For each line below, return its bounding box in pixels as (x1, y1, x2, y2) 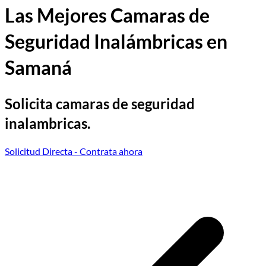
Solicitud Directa (5, 145, 72, 157)
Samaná (5, 56, 72, 80)
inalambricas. (5, 114, 90, 132)
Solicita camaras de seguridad (5, 94, 195, 112)
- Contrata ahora (72, 145, 142, 157)
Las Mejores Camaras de (5, 4, 210, 27)
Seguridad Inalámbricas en (5, 30, 227, 53)
